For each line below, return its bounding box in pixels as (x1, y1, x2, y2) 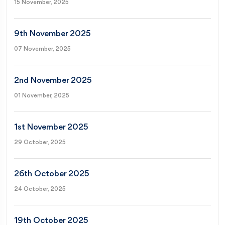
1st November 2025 (14, 123, 88, 132)
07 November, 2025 (14, 46, 71, 52)
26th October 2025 (14, 169, 89, 178)
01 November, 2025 (14, 92, 69, 99)
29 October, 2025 (14, 139, 66, 146)
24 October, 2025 (14, 186, 66, 192)
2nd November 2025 (14, 76, 92, 85)
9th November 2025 (14, 29, 91, 38)
